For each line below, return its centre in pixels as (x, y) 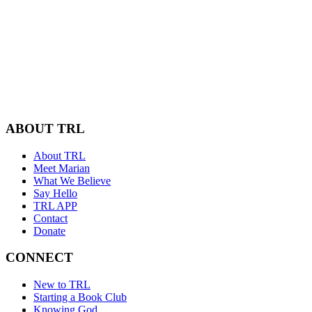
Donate (49, 231)
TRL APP (55, 205)
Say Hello (55, 193)
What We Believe (72, 180)
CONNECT (39, 258)
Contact (50, 218)
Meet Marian (62, 168)
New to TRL (62, 285)
